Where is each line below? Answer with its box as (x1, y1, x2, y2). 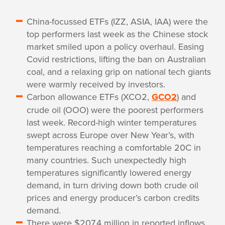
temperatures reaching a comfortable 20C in (27, 141, 201, 154)
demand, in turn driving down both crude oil (27, 179, 198, 191)
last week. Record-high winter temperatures (27, 116, 196, 129)
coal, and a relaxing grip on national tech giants (27, 65, 211, 78)
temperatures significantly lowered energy (27, 166, 191, 179)
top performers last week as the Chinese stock (27, 28, 208, 40)
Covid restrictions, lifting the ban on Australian (27, 53, 206, 65)
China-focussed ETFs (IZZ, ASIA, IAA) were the (27, 15, 208, 28)
